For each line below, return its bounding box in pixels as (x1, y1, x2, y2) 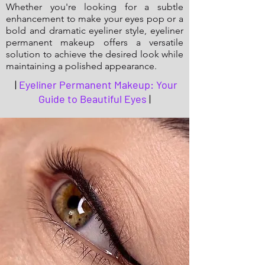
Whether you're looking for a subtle (6, 1, 183, 13)
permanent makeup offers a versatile (6, 37, 183, 49)
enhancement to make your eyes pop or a (6, 13, 183, 25)
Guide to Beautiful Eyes (38, 92, 147, 106)
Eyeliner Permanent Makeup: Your (18, 78, 177, 92)
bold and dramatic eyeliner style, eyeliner (6, 25, 183, 37)
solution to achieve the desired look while (6, 49, 183, 60)
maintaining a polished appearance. (6, 60, 157, 72)
